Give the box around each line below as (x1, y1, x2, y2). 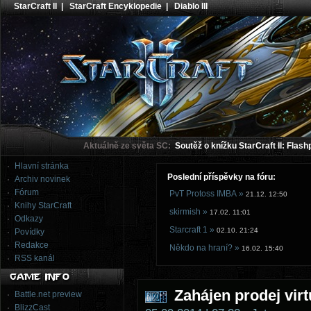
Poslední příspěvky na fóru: (167, 172, 276, 182)
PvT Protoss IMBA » (169, 189, 244, 199)
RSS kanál (15, 253, 55, 263)
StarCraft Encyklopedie (69, 1, 162, 11)
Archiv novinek (15, 174, 70, 184)
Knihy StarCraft (15, 201, 72, 210)
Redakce (15, 240, 49, 250)
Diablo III (174, 1, 208, 11)
